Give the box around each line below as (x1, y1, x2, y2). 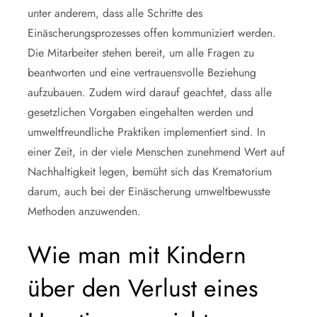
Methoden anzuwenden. (28, 202, 141, 219)
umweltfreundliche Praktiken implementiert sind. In (28, 123, 265, 140)
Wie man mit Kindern (28, 237, 246, 272)
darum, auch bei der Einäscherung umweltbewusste (28, 183, 270, 200)
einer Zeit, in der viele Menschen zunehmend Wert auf (28, 143, 285, 160)
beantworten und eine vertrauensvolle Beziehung (28, 64, 256, 81)
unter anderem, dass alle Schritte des (28, 4, 202, 21)
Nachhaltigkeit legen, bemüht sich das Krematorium (28, 163, 272, 180)
